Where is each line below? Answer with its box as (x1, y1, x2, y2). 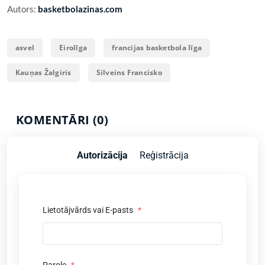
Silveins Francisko (96, 67, 162, 77)
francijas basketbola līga (112, 42, 202, 53)
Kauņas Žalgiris (15, 67, 72, 77)
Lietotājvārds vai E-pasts (43, 205, 135, 215)
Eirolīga (59, 42, 88, 53)
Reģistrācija (139, 149, 189, 161)
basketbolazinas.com (38, 3, 122, 14)
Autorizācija (76, 149, 128, 161)
